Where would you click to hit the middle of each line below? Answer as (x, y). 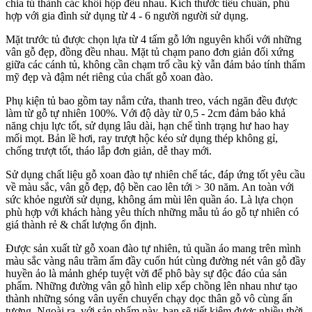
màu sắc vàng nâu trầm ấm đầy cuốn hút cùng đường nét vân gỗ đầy (156, 260)
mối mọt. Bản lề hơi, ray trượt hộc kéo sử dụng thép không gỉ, (142, 138)
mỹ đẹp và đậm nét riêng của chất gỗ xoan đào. (111, 77)
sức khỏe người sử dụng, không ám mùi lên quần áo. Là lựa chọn (149, 199)
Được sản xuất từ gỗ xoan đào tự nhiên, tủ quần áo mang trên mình (153, 248)
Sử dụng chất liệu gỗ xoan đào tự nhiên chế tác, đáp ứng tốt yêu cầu (155, 174)
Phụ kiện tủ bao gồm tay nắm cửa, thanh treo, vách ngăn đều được (151, 100)
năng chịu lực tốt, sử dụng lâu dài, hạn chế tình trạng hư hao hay (147, 125)
